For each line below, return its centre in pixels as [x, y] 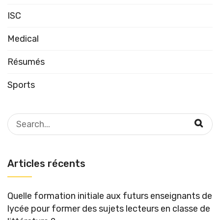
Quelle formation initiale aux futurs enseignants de [110, 196]
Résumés [26, 62]
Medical [23, 39]
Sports [21, 85]
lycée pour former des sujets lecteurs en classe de [109, 208]
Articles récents [46, 163]
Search [21, 119]
